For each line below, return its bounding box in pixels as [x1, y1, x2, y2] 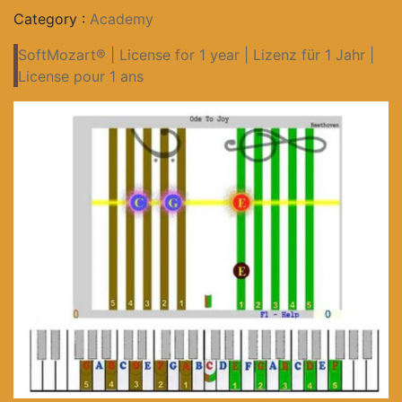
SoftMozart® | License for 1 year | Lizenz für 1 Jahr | [18, 46, 374, 65]
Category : [13, 10, 90, 29]
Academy [90, 10, 153, 29]
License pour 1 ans [18, 67, 144, 86]
